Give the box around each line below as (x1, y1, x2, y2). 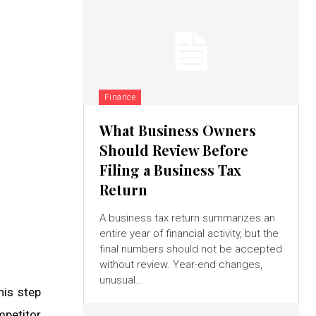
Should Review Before (99, 140, 248, 160)
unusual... (99, 274, 144, 287)
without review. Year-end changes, (99, 258, 262, 272)
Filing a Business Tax (99, 160, 241, 180)
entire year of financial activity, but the (99, 227, 279, 241)
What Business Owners (99, 121, 256, 140)
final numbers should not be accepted (99, 243, 282, 256)
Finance (104, 92, 136, 103)
